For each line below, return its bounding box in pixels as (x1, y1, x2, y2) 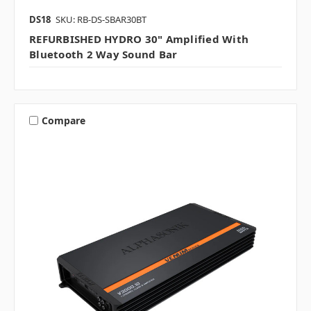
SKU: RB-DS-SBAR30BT (56, 13, 146, 26)
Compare (41, 113, 85, 127)
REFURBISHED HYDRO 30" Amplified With (29, 32, 249, 47)
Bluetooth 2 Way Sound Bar (29, 47, 178, 62)
